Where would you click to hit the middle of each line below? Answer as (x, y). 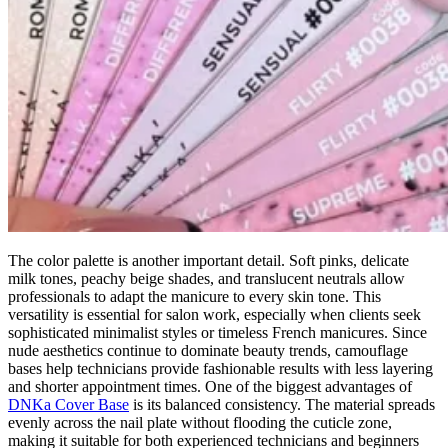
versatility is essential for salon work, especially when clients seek (214, 314)
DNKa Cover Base (68, 404)
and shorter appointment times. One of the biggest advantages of (210, 386)
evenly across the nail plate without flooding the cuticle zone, (200, 422)
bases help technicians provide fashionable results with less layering (220, 368)
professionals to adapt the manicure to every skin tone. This (194, 296)
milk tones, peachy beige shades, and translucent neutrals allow (206, 278)
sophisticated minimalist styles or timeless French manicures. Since (217, 332)
